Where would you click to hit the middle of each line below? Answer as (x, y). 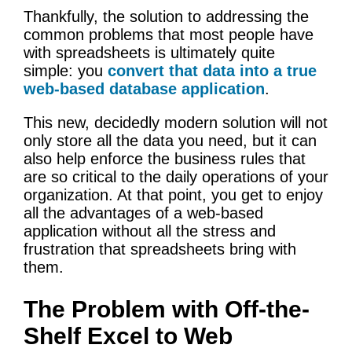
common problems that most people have (169, 34)
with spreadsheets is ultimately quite (149, 52)
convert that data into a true (212, 70)
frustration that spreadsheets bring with (160, 249)
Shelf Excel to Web (128, 335)
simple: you (66, 70)
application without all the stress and (150, 231)
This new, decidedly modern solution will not (176, 122)
